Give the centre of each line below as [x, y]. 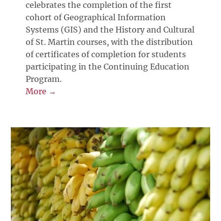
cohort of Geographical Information [96, 17]
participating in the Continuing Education [108, 66]
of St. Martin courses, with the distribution [110, 42]
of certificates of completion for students [106, 54]
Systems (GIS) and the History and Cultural [110, 29]
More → [41, 91]
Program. [44, 79]
